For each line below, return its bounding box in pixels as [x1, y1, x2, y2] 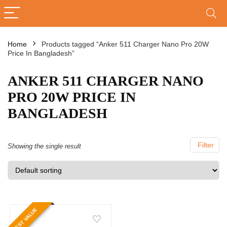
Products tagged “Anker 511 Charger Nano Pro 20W [42, 40, 209, 48]
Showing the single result [8, 142, 81, 150]
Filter [196, 141, 214, 149]
